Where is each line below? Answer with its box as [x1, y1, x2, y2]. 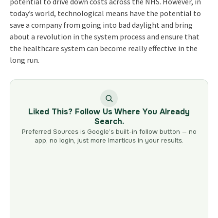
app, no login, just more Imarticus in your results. [35, 136, 183, 145]
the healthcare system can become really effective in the [9, 43, 198, 53]
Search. [94, 116, 124, 127]
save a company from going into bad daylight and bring [9, 19, 193, 30]
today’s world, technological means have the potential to [9, 8, 201, 18]
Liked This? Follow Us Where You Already [28, 106, 190, 117]
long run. [9, 54, 39, 65]
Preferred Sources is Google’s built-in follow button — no [21, 127, 197, 136]
